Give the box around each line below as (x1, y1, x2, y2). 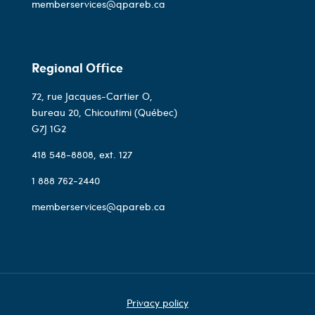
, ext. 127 (93, 148, 132, 162)
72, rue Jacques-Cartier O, (31, 89, 153, 103)
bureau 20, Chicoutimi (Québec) (31, 105, 177, 120)
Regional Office (31, 58, 123, 77)
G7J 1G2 (31, 122, 66, 136)
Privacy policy (126, 296, 188, 310)
